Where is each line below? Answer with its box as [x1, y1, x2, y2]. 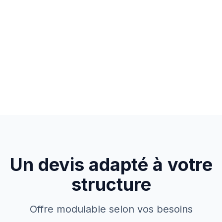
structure [71, 173, 151, 195]
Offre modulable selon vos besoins [29, 203, 193, 215]
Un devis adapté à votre [9, 154, 213, 175]
